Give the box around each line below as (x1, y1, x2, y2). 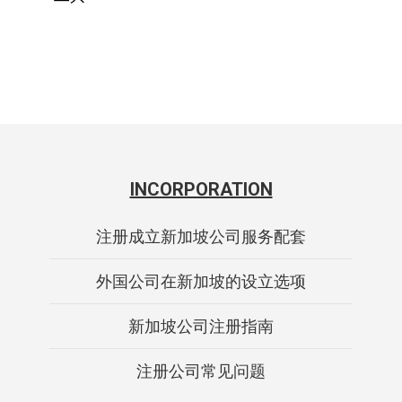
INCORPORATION (129, 178, 273, 200)
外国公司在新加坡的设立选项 (96, 271, 306, 291)
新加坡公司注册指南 (128, 316, 274, 336)
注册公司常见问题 (136, 361, 266, 380)
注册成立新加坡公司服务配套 (96, 226, 306, 246)
